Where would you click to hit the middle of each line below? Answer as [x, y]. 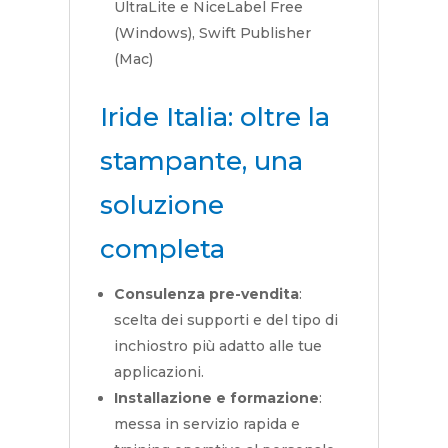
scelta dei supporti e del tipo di [225, 320]
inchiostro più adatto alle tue [217, 346]
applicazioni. [158, 372]
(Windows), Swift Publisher [212, 33]
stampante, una [201, 161]
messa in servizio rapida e [206, 424]
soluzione [161, 205]
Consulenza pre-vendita [206, 294]
